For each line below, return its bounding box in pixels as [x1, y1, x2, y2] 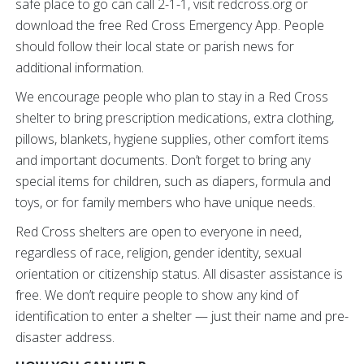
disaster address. [15, 328, 115, 346]
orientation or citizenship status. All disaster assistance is [15, 265, 343, 283]
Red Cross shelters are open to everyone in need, [15, 223, 301, 240]
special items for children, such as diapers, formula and [15, 172, 331, 190]
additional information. [15, 58, 144, 76]
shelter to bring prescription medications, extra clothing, [15, 109, 334, 127]
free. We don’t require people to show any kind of [15, 286, 298, 304]
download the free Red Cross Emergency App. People [15, 16, 324, 34]
